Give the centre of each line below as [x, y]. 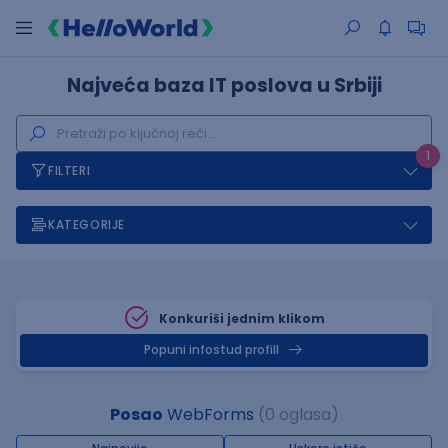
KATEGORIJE [86, 224]
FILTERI [69, 170]
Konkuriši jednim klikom [242, 318]
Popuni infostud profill [211, 350]
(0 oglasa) [298, 414]
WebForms [208, 414]
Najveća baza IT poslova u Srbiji [224, 85]
